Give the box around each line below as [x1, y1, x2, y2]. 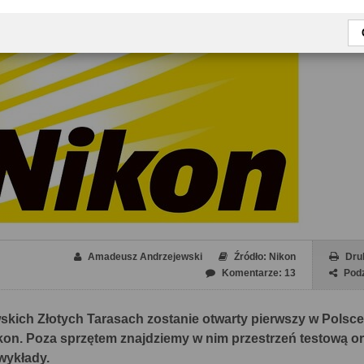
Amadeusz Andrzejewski [88, 251, 202, 262]
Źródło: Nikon [234, 251, 296, 262]
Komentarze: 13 [222, 267, 296, 279]
